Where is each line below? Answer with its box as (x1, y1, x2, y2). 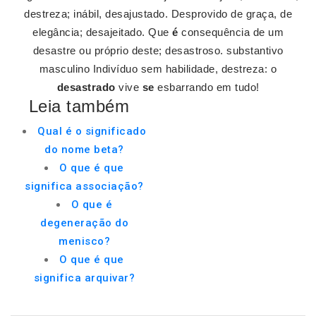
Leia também (28, 97, 130, 116)
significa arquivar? (33, 272, 135, 284)
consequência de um (178, 26, 284, 38)
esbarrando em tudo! (154, 81, 260, 93)
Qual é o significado (37, 125, 146, 138)
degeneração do (40, 217, 128, 229)
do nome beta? (44, 143, 124, 156)
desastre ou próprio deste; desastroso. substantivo (32, 44, 284, 56)
